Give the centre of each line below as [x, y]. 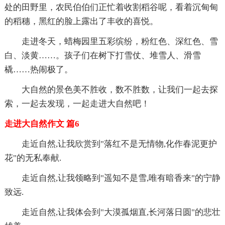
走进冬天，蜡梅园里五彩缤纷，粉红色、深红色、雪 [120, 41]
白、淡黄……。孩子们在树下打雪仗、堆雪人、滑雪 [102, 55]
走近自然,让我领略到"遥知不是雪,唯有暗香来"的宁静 [121, 178]
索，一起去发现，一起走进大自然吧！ [77, 103]
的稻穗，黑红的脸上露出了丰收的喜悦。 [81, 21]
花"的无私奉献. [33, 158]
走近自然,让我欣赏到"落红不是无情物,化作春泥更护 [119, 144]
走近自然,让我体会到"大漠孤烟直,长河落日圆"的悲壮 [121, 212]
